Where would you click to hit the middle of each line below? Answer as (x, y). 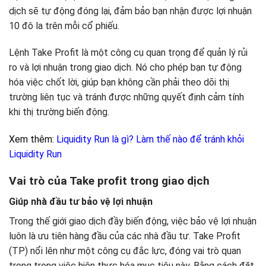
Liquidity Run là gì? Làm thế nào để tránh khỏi (150, 140)
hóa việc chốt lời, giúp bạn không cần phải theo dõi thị (119, 83)
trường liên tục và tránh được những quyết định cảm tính (126, 97)
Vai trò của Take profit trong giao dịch (109, 180)
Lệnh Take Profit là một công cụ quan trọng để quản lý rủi (128, 53)
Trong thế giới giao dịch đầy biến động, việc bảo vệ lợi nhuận (133, 221)
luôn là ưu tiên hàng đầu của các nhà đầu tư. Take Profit (125, 236)
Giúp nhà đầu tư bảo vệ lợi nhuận (81, 201)
